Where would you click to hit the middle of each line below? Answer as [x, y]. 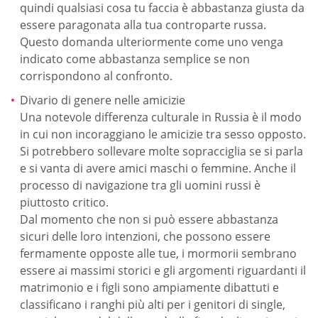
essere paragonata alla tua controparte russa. [143, 24]
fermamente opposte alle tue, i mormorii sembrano [158, 253]
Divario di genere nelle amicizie [103, 100]
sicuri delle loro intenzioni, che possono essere [145, 236]
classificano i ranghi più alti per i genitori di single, [153, 304]
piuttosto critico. [64, 202]
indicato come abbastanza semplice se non [135, 59]
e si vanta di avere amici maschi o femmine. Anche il [158, 168]
